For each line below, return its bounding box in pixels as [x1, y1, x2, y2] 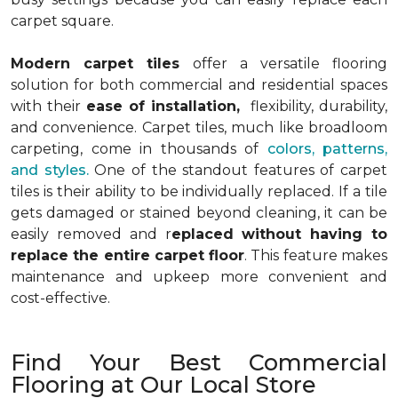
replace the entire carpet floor [11, 247, 245, 264]
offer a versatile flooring [179, 55, 388, 72]
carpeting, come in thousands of [11, 140, 267, 157]
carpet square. [11, 12, 117, 29]
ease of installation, [86, 98, 240, 115]
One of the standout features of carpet [88, 162, 387, 179]
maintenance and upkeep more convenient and [11, 268, 387, 285]
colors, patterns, [267, 140, 387, 157]
